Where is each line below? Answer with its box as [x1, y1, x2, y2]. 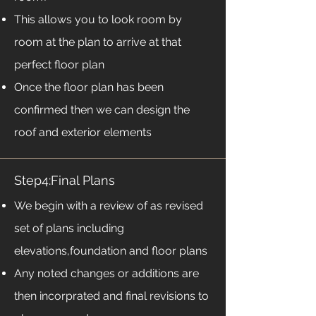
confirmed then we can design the [14, 103, 190, 116]
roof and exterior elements [14, 126, 154, 139]
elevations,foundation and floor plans [14, 244, 207, 257]
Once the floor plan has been [14, 80, 164, 94]
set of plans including [14, 221, 124, 235]
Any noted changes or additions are [14, 267, 199, 280]
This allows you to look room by [14, 13, 182, 26]
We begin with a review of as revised [14, 199, 203, 212]
